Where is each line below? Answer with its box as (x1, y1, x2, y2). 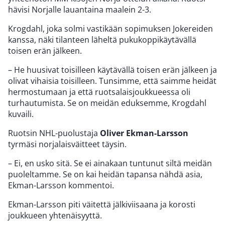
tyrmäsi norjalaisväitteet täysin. (8, 138, 127, 150)
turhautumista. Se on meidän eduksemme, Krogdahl (8, 97, 206, 108)
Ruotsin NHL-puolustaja (8, 127, 100, 139)
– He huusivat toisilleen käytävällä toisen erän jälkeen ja (8, 64, 217, 75)
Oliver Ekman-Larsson (100, 127, 188, 139)
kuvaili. (8, 108, 34, 120)
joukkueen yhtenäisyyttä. (8, 209, 102, 221)
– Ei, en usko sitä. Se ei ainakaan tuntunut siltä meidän (8, 157, 212, 169)
